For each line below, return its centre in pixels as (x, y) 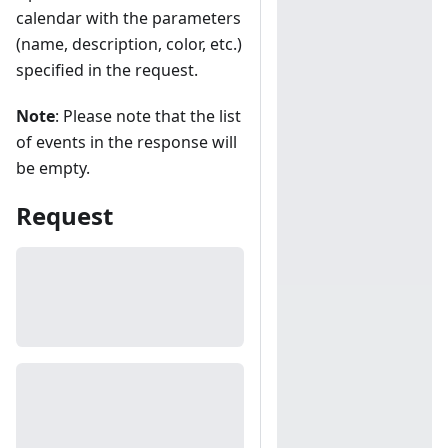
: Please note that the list (148, 116)
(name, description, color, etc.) (129, 44)
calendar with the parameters (128, 18)
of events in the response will (126, 142)
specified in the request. (107, 70)
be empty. (53, 168)
